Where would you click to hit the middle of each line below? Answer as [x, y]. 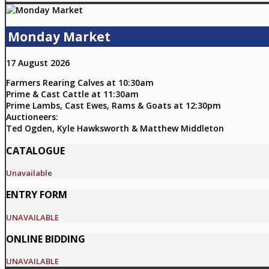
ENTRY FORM [37, 195]
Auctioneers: [32, 117]
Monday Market [59, 36]
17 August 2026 [38, 63]
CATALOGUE [35, 150]
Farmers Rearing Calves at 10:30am [80, 83]
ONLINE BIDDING [46, 239]
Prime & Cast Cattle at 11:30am [72, 94]
